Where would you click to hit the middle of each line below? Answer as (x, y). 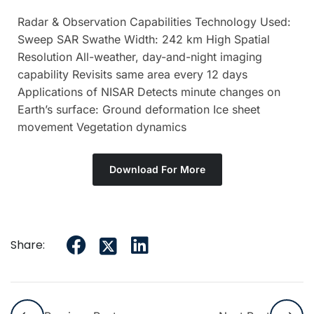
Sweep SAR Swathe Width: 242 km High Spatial (144, 39)
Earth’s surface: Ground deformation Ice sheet (139, 109)
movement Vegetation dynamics (102, 127)
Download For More (157, 169)
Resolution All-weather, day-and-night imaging (140, 57)
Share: (28, 245)
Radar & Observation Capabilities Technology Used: (154, 22)
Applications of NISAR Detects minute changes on (149, 92)
